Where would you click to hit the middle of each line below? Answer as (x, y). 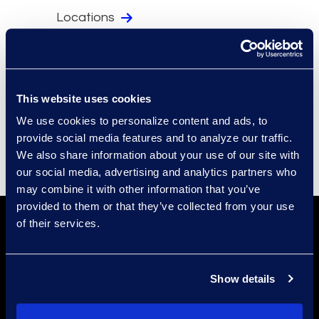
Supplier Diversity (108, 114)
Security (82, 41)
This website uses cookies (84, 98)
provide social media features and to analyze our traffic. (155, 138)
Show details (243, 278)
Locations (87, 17)
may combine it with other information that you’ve (138, 189)
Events (78, 90)
